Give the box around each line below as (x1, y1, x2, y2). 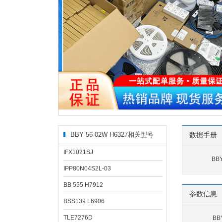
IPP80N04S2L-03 (63, 165, 111, 172)
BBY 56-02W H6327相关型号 (70, 131, 154, 138)
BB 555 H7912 (63, 181, 103, 188)
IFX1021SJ (63, 149, 93, 156)
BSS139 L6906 (63, 198, 105, 205)
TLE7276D (63, 214, 93, 221)
